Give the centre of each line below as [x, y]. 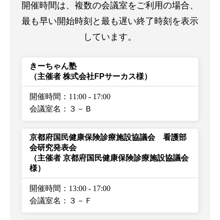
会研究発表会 [53, 147]
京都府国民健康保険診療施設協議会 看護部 [108, 137]
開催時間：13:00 [58, 188]
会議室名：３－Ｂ [61, 109]
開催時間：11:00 [58, 96]
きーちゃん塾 [53, 66]
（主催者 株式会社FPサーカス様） [91, 76]
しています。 [110, 37]
